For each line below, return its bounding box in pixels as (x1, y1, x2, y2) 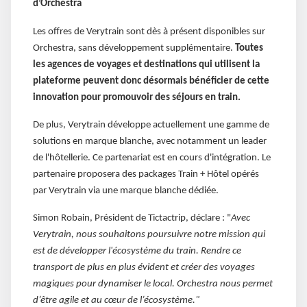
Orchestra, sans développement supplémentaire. (33, 42, 235, 53)
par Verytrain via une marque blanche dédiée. (33, 186, 219, 197)
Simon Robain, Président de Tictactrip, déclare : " (33, 213, 231, 224)
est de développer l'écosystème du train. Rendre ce (33, 246, 241, 257)
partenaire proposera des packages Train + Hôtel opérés (33, 169, 259, 180)
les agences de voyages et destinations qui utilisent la (33, 59, 260, 70)
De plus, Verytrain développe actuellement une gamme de (33, 120, 269, 131)
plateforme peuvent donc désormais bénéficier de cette (33, 75, 269, 86)
